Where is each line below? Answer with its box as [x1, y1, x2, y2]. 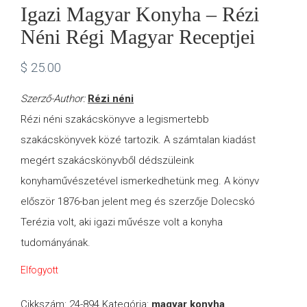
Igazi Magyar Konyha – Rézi [21, 3, 259, 25]
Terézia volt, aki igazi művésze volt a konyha [21, 216, 223, 229]
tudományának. [21, 236, 90, 249]
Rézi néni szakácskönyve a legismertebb [21, 113, 209, 126]
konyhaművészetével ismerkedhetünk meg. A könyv [21, 175, 259, 188]
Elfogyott [21, 265, 58, 276]
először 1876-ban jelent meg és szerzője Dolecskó [21, 195, 255, 208]
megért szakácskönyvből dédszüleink [21, 154, 194, 167]
